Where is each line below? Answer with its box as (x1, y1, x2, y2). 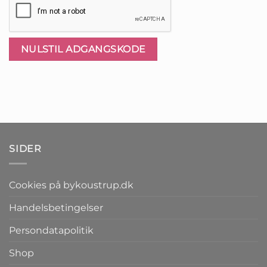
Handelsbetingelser (9, 202, 103, 213)
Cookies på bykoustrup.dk (9, 179, 133, 191)
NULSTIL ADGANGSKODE (20, 44, 146, 55)
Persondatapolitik (9, 225, 94, 236)
